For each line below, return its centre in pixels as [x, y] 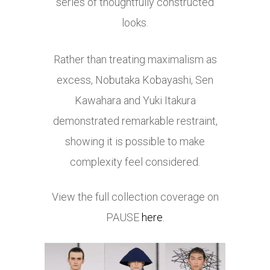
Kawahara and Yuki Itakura [135, 101]
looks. [135, 23]
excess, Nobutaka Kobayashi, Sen [135, 80]
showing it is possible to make [135, 142]
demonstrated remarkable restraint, [135, 121]
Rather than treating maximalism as [135, 60]
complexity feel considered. [135, 162]
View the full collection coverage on [135, 197]
